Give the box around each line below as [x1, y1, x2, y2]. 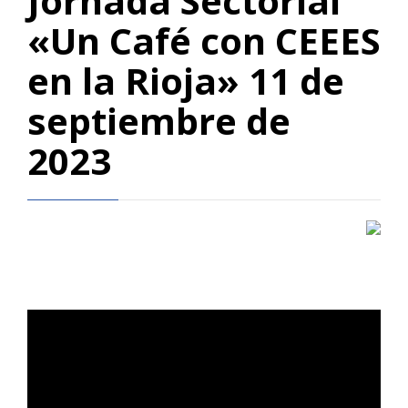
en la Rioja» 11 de [27, 56, 344, 107]
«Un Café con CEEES [27, 15, 381, 66]
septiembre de [27, 96, 291, 147]
